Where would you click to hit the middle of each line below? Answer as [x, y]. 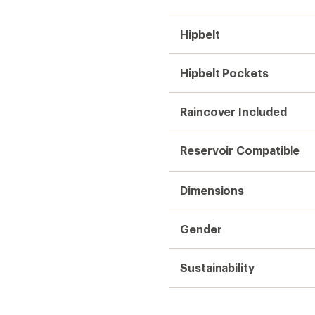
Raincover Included [233, 111]
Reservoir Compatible [240, 150]
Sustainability [217, 268]
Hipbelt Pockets [224, 73]
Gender [201, 229]
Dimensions [212, 190]
